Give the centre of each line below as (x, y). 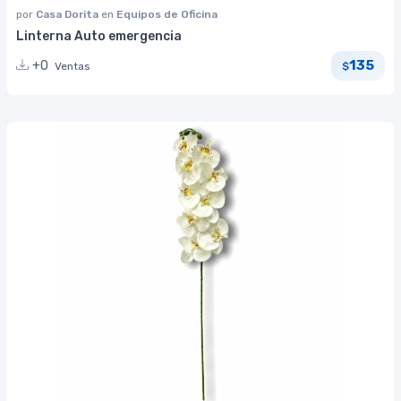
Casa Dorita (68, 14)
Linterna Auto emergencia (99, 36)
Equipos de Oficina (167, 14)
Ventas (73, 66)
